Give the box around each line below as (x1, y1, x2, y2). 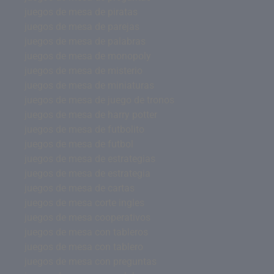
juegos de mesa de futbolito (24, 123, 144, 135)
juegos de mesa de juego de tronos (24, 94, 174, 106)
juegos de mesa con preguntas (24, 255, 157, 267)
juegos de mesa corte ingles (24, 196, 144, 209)
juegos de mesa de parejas (24, 20, 139, 32)
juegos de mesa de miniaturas (24, 79, 154, 91)
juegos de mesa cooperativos (24, 211, 150, 223)
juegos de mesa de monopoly (24, 50, 151, 62)
